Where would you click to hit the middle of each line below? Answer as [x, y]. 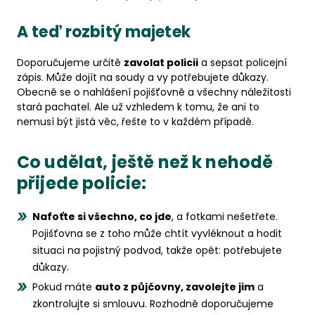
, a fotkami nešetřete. [225, 217]
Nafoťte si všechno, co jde [102, 217]
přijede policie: [82, 183]
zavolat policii [161, 63]
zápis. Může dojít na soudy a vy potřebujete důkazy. [143, 77]
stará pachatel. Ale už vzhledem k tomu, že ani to [138, 107]
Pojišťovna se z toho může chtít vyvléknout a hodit [157, 233]
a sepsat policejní [243, 63]
